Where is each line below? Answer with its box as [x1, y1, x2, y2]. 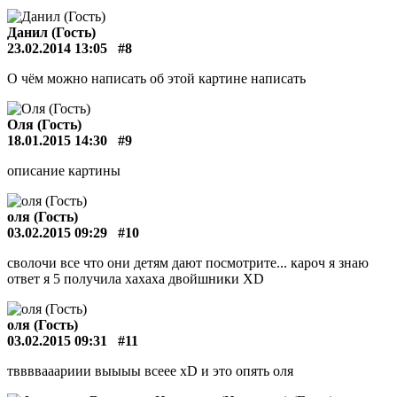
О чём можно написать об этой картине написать [7, 71, 306, 86]
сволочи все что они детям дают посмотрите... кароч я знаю [7, 255, 369, 270]
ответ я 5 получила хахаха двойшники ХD [7, 271, 264, 286]
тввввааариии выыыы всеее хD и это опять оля [7, 363, 293, 378]
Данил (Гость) [7, 25, 96, 40]
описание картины [7, 163, 121, 178]
